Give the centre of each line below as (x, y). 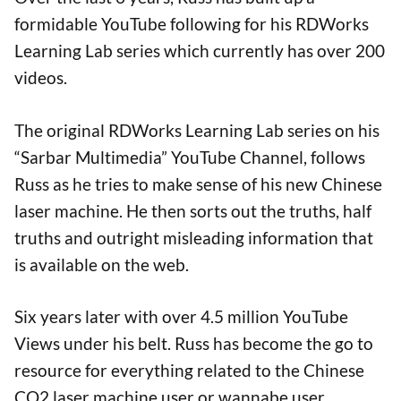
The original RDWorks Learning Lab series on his (197, 130)
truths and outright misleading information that (194, 237)
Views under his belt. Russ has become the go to (194, 344)
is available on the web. (102, 264)
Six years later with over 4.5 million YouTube (181, 317)
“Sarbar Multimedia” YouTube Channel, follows (190, 157)
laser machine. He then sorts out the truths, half (193, 210)
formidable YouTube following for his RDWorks (192, 24)
